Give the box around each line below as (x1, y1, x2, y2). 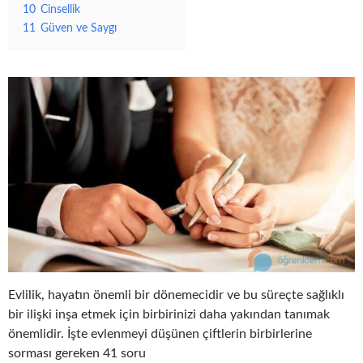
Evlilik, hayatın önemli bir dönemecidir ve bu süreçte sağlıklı (8, 288, 344, 301)
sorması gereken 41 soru (8, 346, 146, 360)
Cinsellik (41, 3, 80, 16)
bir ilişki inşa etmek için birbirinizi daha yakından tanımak (8, 307, 330, 321)
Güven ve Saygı (41, 22, 117, 35)
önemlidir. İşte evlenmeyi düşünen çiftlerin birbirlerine (8, 327, 312, 340)
